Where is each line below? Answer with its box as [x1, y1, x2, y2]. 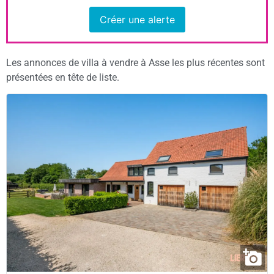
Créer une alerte [99, 13, 175, 26]
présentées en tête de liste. [6, 71, 119, 83]
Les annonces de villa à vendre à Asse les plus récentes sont [6, 56, 265, 68]
